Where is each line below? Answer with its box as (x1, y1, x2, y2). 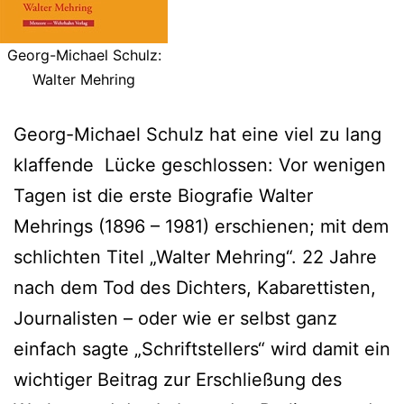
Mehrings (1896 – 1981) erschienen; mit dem (14, 215, 389, 237)
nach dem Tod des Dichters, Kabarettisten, (14, 276, 376, 298)
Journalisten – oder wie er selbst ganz (14, 307, 337, 329)
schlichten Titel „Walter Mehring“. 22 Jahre (14, 245, 377, 268)
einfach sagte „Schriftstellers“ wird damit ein (14, 337, 390, 360)
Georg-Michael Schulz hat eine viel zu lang (14, 123, 381, 145)
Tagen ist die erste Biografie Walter (14, 184, 313, 207)
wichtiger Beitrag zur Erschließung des (14, 368, 342, 390)
